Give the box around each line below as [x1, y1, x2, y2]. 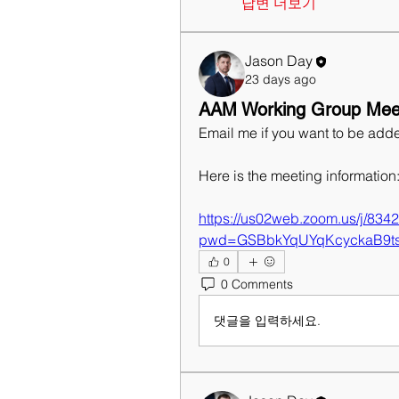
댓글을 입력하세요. [214, 312, 321, 329]
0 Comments [221, 275, 293, 292]
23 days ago [245, 70, 316, 87]
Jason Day [245, 52, 313, 69]
